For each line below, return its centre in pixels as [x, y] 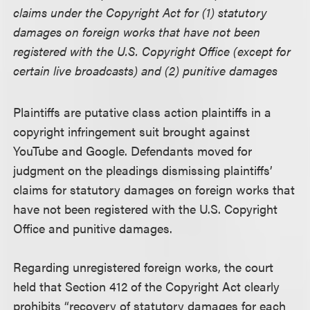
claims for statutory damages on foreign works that [154, 189]
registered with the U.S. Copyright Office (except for [152, 51]
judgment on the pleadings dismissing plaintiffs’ [143, 170]
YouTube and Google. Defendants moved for [133, 151]
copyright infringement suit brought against [132, 131]
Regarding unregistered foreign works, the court [144, 267]
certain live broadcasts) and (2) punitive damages [146, 70]
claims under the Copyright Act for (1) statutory [140, 12]
